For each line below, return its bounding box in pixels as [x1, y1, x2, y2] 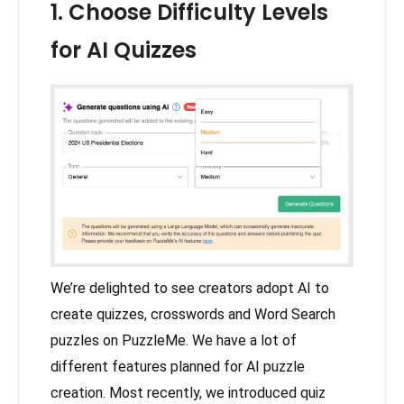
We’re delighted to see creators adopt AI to [50, 280, 329, 298]
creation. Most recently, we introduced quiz [50, 384, 326, 402]
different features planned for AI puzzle [50, 358, 305, 376]
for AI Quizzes [50, 35, 197, 66]
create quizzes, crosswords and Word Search [50, 306, 335, 324]
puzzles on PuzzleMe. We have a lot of [50, 332, 297, 350]
